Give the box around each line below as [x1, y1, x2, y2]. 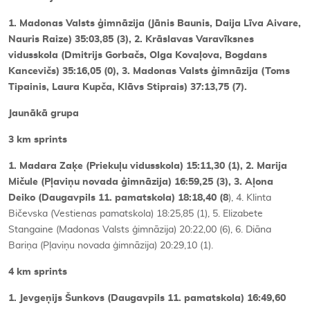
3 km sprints [8, 134, 67, 145]
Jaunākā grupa [8, 108, 79, 118]
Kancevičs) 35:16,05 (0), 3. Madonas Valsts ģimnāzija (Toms [8, 66, 290, 76]
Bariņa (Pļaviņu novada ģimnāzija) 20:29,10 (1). [8, 240, 213, 250]
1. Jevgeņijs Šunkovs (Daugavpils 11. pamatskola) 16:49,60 [8, 293, 286, 303]
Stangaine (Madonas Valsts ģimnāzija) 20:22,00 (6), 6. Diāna [8, 224, 271, 235]
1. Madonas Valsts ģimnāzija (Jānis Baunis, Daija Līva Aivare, [8, 18, 301, 28]
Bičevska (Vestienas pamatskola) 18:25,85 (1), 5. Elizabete [8, 208, 263, 219]
